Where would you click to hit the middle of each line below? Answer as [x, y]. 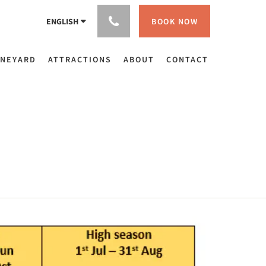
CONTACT [187, 59]
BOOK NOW [175, 21]
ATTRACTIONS [80, 59]
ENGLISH [62, 21]
